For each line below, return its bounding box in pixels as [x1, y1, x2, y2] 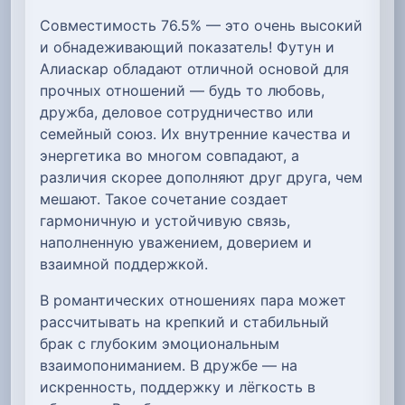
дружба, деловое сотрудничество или [40, 103, 314, 122]
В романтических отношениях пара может [40, 291, 346, 310]
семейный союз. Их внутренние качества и [40, 125, 351, 144]
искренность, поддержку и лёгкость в [40, 378, 316, 397]
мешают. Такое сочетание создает [40, 190, 288, 209]
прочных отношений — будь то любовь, [40, 81, 325, 100]
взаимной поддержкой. [40, 255, 208, 274]
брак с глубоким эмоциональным [40, 334, 279, 353]
